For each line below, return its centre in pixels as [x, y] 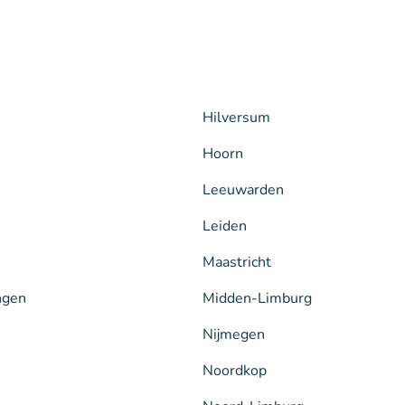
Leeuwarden [243, 190]
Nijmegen [234, 334]
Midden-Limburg [257, 298]
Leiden [225, 226]
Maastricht [237, 262]
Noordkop [235, 371]
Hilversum [236, 118]
